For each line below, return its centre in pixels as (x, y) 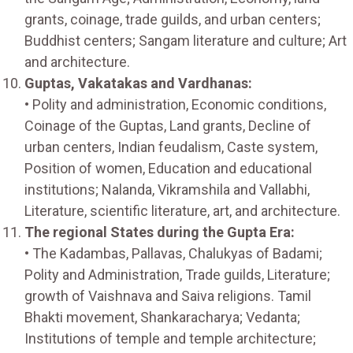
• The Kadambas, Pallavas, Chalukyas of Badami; (173, 253)
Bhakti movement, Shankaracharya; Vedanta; (162, 317)
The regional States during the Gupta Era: (160, 232)
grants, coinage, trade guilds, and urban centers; (173, 19)
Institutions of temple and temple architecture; (170, 338)
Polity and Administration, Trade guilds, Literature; (177, 274)
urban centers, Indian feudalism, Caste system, (171, 147)
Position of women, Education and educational (168, 168)
